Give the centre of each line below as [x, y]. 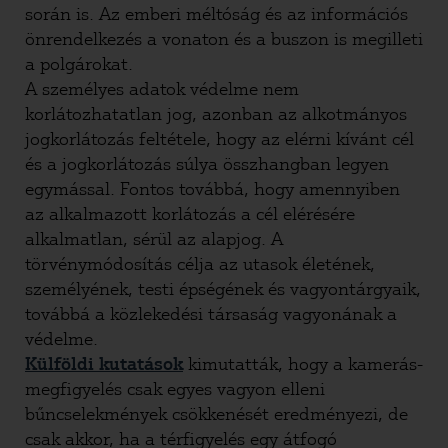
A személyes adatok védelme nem [162, 89]
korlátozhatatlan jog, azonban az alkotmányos [216, 114]
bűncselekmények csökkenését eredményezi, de [216, 414]
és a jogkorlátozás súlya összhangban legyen [207, 164]
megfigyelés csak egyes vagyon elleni [175, 389]
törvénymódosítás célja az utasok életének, [200, 264]
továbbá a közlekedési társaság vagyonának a [211, 314]
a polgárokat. [79, 64]
